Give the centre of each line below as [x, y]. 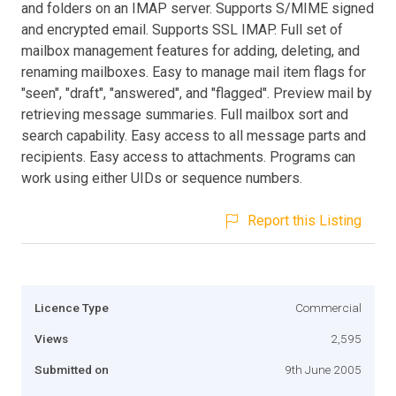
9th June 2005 [323, 369]
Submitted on [72, 369]
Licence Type [72, 307]
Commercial [328, 307]
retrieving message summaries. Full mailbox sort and [185, 114]
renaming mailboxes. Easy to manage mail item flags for [194, 72]
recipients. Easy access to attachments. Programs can [188, 156]
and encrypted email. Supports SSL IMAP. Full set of [182, 29]
